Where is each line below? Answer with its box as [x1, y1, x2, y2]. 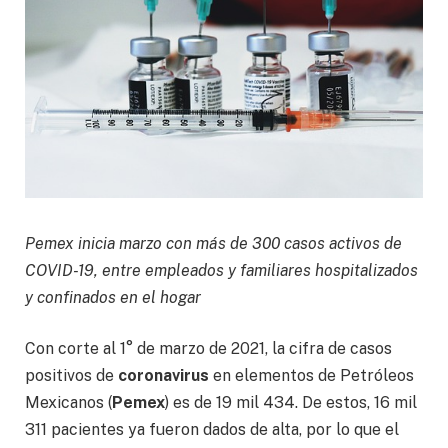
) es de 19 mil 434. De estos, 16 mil [165, 393, 417, 413]
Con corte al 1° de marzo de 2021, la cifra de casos [25, 339, 392, 359]
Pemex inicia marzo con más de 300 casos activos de [25, 233, 402, 253]
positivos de [25, 366, 118, 386]
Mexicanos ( [25, 393, 112, 413]
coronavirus [118, 366, 209, 386]
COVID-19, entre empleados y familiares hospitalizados [25, 260, 418, 280]
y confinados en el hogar [25, 287, 201, 307]
